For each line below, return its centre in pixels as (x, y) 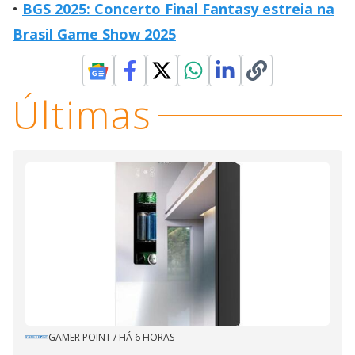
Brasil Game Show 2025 (94, 34)
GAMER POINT (80, 338)
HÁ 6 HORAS (147, 338)
